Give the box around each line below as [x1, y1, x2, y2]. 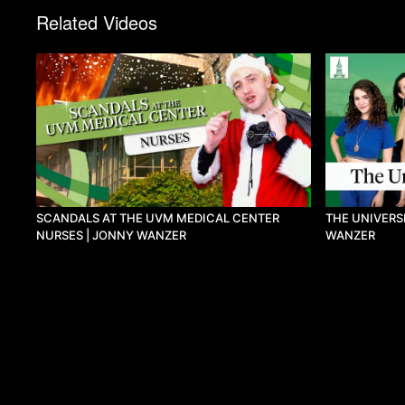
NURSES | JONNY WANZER [36, 227, 187, 242]
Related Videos [36, 8, 158, 35]
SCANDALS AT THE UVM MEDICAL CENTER [36, 210, 280, 225]
